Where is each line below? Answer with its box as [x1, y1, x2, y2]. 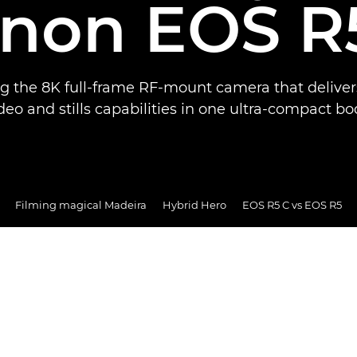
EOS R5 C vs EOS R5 [242, 198, 342, 211]
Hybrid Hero [163, 198, 226, 211]
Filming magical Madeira [15, 198, 147, 211]
